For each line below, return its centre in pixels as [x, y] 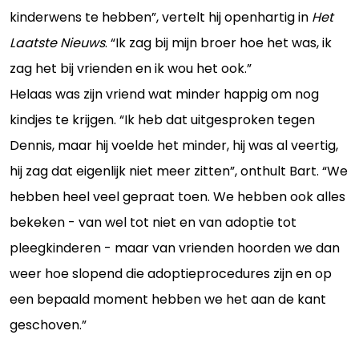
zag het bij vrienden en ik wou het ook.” [131, 68]
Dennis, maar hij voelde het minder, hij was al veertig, [174, 145]
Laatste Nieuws [57, 42]
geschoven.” [48, 325]
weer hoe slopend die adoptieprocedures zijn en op [171, 273]
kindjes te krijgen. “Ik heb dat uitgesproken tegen [162, 119]
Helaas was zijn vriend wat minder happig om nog [164, 94]
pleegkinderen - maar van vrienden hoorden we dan [175, 248]
